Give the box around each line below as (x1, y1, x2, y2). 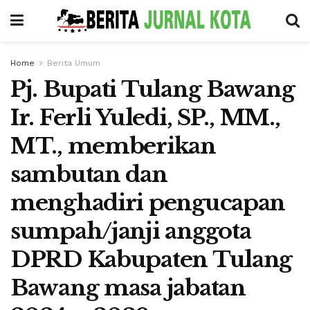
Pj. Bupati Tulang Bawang (10, 75, 295, 103)
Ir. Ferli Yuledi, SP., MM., (10, 104, 280, 131)
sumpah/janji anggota (10, 217, 251, 245)
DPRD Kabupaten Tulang (10, 246, 293, 273)
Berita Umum (47, 58, 100, 68)
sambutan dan (10, 161, 167, 188)
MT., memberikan (10, 132, 216, 160)
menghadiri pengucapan (10, 189, 286, 217)
